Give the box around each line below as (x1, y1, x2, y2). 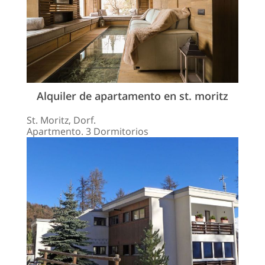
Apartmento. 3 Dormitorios (27, 124, 148, 138)
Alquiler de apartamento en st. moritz (37, 88, 228, 103)
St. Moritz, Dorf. (27, 113, 96, 127)
